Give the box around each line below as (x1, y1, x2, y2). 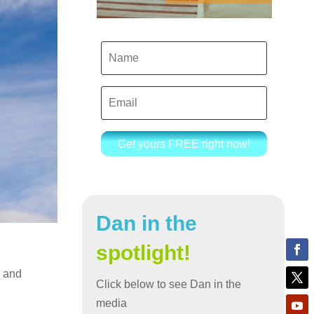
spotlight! (96, 241, 191, 265)
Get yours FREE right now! (118, 137, 251, 150)
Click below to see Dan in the (96, 278, 242, 291)
